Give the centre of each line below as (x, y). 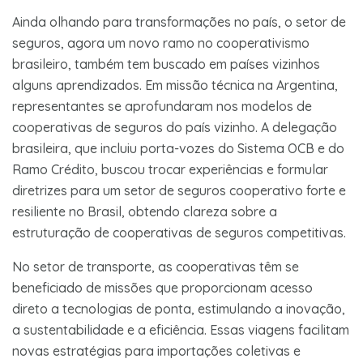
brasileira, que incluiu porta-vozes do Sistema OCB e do (178, 148)
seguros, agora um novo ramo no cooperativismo (161, 43)
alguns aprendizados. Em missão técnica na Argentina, (175, 85)
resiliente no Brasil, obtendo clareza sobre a (145, 211)
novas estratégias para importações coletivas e (156, 350)
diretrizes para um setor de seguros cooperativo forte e (179, 190)
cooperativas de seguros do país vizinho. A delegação (175, 127)
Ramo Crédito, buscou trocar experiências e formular (170, 169)
